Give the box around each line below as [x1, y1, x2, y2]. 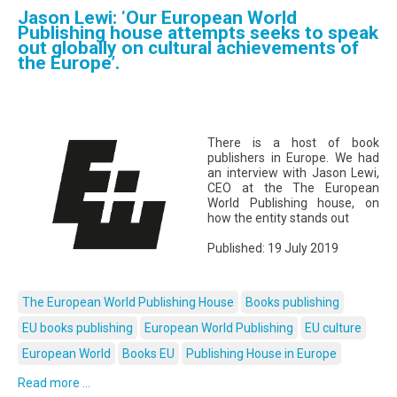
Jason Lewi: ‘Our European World [18, 7, 297, 28]
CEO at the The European [207, 181, 379, 195]
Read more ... [18, 376, 90, 391]
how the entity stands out [207, 211, 349, 225]
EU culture [305, 321, 362, 336]
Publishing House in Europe [186, 346, 337, 362]
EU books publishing [22, 321, 133, 336]
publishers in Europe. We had [207, 151, 379, 165]
